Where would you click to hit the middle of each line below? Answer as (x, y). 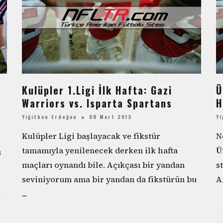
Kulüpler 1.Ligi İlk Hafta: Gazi (97, 90)
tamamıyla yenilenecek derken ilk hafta (100, 151)
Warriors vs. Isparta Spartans (97, 103)
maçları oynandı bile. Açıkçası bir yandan (103, 165)
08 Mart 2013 (111, 117)
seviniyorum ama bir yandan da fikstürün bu (109, 179)
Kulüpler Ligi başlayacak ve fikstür (91, 136)
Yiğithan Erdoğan (50, 117)
